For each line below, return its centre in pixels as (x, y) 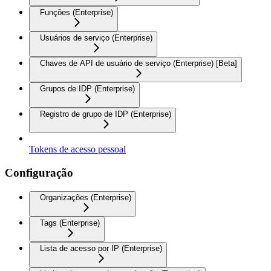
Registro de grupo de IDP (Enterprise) (106, 114)
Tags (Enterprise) (70, 223)
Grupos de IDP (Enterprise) (87, 89)
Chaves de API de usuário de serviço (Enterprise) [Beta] (139, 64)
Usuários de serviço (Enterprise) (96, 38)
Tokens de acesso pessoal (77, 149)
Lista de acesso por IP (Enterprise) (101, 248)
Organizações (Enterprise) (86, 197)
